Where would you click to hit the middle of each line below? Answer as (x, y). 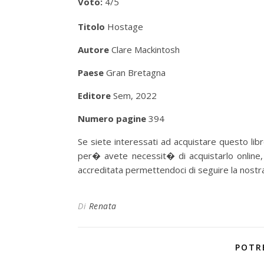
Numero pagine (112, 118)
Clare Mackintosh (144, 49)
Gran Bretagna (135, 72)
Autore (93, 49)
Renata (103, 206)
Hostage (124, 27)
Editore (94, 95)
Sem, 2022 (134, 95)
